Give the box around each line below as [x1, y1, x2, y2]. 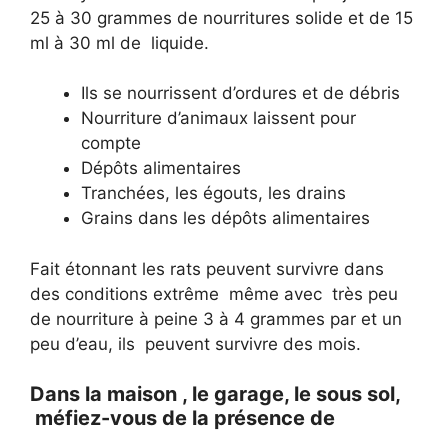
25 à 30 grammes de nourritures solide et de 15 [30, 7, 413, 28]
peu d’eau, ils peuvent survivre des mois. [30, 333, 361, 354]
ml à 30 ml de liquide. [30, 32, 209, 53]
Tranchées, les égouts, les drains [81, 183, 346, 204]
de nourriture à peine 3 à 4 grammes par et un [30, 308, 402, 329]
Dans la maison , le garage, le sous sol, [30, 382, 400, 407]
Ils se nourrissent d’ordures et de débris [81, 83, 400, 104]
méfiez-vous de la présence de [30, 406, 335, 431]
